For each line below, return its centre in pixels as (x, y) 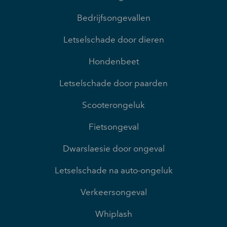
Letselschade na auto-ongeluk (113, 171)
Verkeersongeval (113, 192)
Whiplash (113, 214)
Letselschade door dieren (113, 40)
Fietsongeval (113, 127)
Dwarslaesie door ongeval (113, 149)
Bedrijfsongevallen (113, 18)
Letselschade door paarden (113, 83)
